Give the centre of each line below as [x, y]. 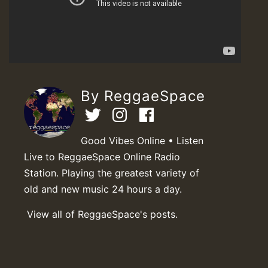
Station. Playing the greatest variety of [112, 173]
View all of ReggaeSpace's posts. [102, 214]
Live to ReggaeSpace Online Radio [102, 156]
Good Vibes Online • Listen [142, 140]
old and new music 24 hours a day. [103, 189]
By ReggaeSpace [143, 96]
